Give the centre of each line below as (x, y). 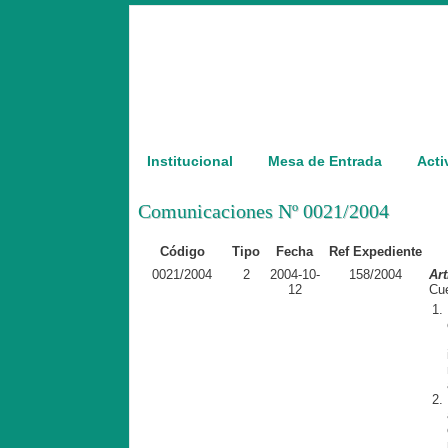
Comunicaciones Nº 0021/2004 (263, 211)
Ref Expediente (375, 251)
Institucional (190, 161)
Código (182, 251)
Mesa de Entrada (325, 161)
